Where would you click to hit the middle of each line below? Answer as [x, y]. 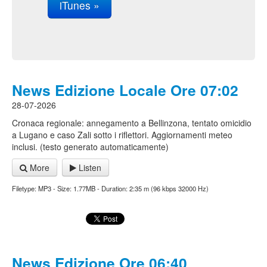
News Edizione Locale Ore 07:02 [125, 90]
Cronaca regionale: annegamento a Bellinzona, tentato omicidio [132, 123]
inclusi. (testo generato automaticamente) [90, 147]
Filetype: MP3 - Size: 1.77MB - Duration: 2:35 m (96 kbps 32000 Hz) [110, 188]
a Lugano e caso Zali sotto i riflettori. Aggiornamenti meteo [122, 135]
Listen [89, 167]
